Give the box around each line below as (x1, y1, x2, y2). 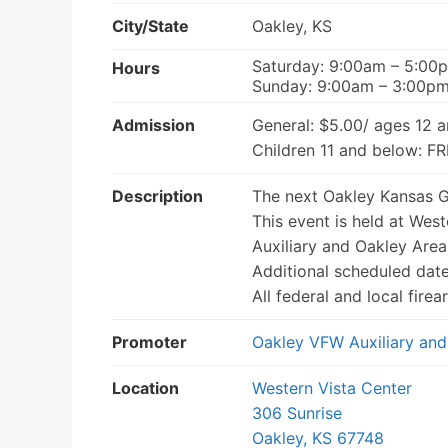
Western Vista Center (252, 377, 412, 398)
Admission (112, 114, 195, 135)
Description (112, 185, 203, 206)
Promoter (112, 331, 187, 352)
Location (112, 377, 179, 398)
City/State (112, 15, 189, 36)
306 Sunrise (252, 402, 342, 423)
